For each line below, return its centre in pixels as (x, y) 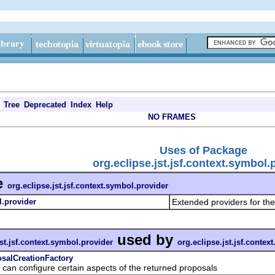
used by (145, 239)
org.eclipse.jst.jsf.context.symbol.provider (88, 185)
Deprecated (45, 105)
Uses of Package (203, 150)
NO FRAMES (172, 117)
